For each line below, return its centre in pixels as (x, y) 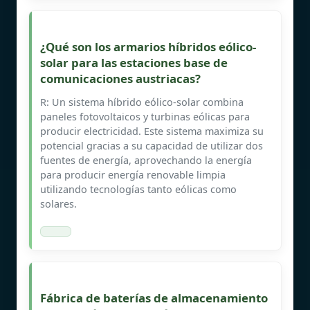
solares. (58, 203)
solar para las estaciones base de (134, 62)
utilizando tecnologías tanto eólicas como (138, 189)
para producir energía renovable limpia (133, 174)
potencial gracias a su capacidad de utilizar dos (152, 145)
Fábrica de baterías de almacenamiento (154, 298)
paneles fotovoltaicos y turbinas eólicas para (145, 116)
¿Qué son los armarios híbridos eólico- (148, 46)
